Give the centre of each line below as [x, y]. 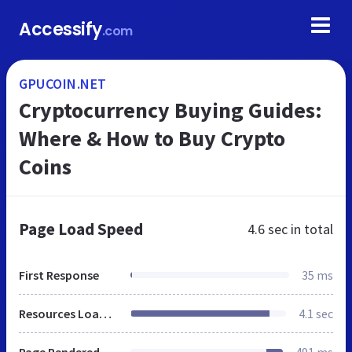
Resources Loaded [105, 313]
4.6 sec [268, 229]
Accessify [60, 29]
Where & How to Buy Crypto [152, 138]
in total [310, 229]
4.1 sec [316, 313]
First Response [59, 275]
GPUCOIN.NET [63, 84]
